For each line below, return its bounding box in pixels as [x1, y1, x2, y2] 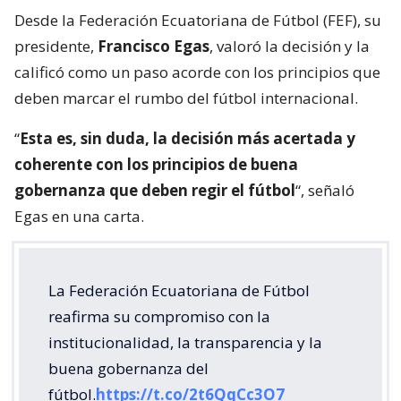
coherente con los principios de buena [14, 153, 298, 175]
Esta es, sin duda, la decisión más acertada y [20, 127, 355, 149]
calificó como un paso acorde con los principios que [14, 61, 380, 82]
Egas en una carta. [14, 205, 144, 226]
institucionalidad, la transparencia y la [48, 331, 322, 353]
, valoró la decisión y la [209, 35, 370, 56]
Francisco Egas [98, 35, 209, 56]
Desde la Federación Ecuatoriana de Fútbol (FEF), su [14, 9, 381, 30]
